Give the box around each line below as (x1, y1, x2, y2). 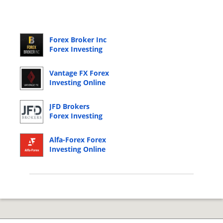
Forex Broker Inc (49, 35, 107, 45)
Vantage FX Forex (49, 68, 109, 78)
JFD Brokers (49, 102, 90, 111)
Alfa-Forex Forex (49, 135, 106, 145)
